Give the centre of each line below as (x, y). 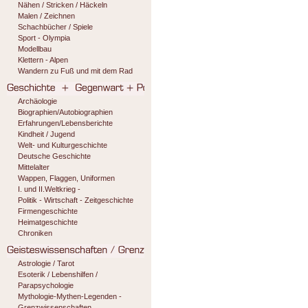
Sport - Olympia (44, 38)
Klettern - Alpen (43, 60)
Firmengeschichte (48, 211)
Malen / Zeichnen (46, 16)
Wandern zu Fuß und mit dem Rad (75, 71)
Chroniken (35, 233)
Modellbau (35, 49)
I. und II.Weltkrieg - (49, 189)
